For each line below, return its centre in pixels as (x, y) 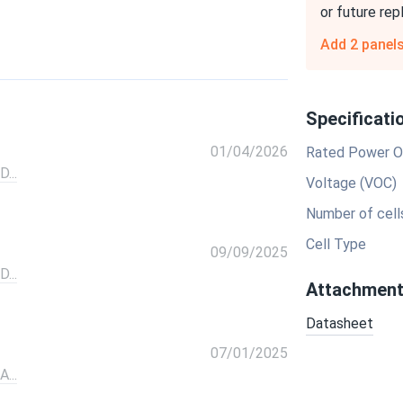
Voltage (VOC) (351, 183)
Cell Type (336, 244)
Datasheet (340, 323)
